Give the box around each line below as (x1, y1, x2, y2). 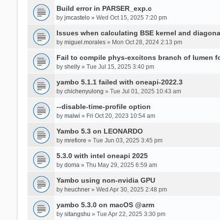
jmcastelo (64, 14, 90, 21)
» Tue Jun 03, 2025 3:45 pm (86, 137, 163, 144)
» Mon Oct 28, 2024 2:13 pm (105, 38, 182, 46)
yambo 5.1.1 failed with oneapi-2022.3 (56, 78, 183, 86)
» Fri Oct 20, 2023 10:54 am (80, 112, 155, 119)
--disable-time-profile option (56, 102, 151, 110)
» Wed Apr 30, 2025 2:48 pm (89, 186, 167, 193)
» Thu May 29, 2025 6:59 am (79, 161, 157, 168)
